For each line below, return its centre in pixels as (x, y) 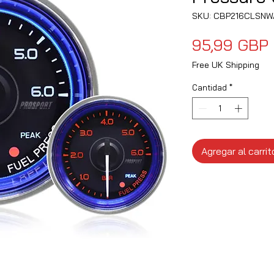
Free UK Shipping (226, 65)
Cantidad (209, 87)
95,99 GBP (230, 45)
